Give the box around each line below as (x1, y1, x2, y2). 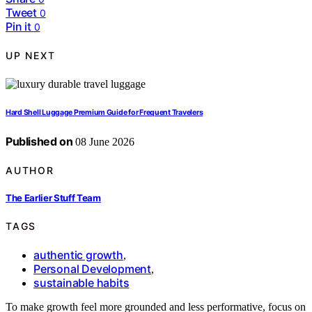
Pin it (6, 19, 31, 33)
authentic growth (33, 248, 123, 262)
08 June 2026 (72, 135, 135, 148)
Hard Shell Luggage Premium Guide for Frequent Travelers (6, 107, 203, 117)
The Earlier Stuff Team (6, 192, 101, 204)
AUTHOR (6, 164, 54, 176)
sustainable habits (33, 276, 130, 290)
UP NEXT (6, 49, 56, 62)
